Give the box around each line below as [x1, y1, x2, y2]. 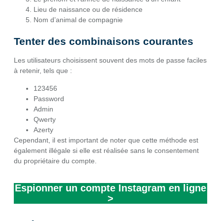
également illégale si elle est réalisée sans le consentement [14, 146, 199, 154]
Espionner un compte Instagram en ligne [15, 183, 206, 194]
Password [34, 94, 64, 103]
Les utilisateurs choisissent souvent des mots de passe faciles [14, 56, 207, 65]
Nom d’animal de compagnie [34, 16, 123, 24]
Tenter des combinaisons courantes [14, 36, 193, 47]
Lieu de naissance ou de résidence [34, 5, 143, 14]
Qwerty [34, 115, 56, 123]
